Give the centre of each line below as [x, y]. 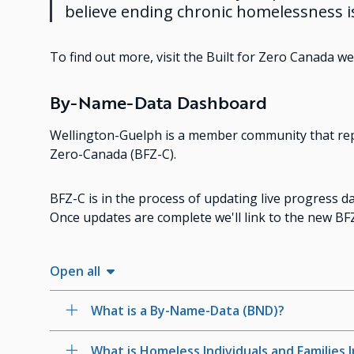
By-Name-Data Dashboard [158, 103]
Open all [75, 271]
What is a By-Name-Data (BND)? [187, 311]
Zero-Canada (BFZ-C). [114, 154]
